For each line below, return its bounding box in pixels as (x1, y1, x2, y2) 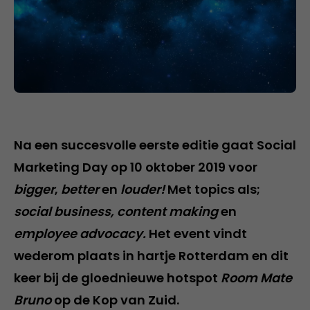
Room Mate (221, 268, 292, 286)
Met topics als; (167, 180, 260, 198)
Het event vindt (149, 224, 247, 242)
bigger (14, 180, 55, 198)
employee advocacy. (14, 224, 149, 242)
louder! (120, 180, 167, 198)
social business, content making (14, 202, 218, 220)
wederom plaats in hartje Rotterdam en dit (14, 246, 289, 264)
